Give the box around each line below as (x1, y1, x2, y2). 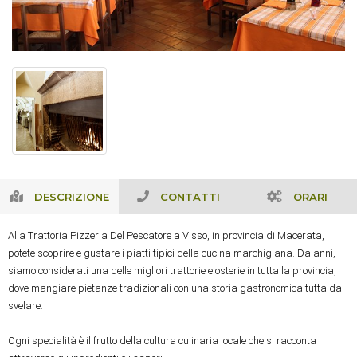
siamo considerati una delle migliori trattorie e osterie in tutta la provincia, (8, 264, 336, 277)
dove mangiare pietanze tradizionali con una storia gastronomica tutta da (8, 281, 342, 294)
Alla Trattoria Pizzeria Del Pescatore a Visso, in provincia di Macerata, (8, 229, 324, 241)
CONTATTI (159, 190, 220, 203)
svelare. (8, 299, 43, 312)
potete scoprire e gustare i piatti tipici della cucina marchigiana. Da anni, (8, 246, 335, 259)
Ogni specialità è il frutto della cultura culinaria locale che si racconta (8, 334, 316, 347)
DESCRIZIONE (34, 190, 110, 203)
